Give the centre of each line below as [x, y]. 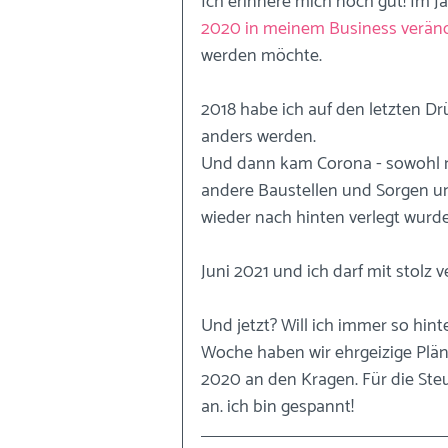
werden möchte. [263, 56]
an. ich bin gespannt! [277, 407]
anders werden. [260, 137]
